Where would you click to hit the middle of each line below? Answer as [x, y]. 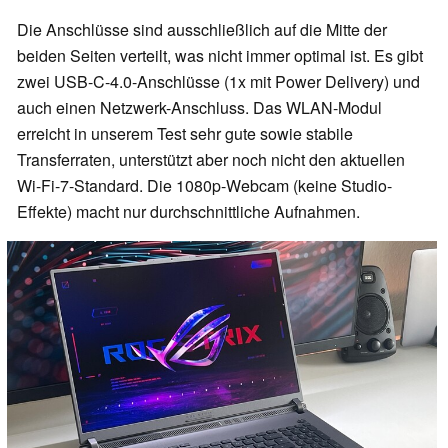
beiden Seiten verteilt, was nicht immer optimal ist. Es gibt [220, 55]
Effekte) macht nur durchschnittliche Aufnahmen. [188, 211]
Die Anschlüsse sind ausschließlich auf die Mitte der [202, 29]
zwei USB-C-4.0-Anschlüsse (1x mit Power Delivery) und [218, 81]
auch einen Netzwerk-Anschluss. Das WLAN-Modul [199, 107]
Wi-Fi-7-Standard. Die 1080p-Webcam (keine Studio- [204, 185]
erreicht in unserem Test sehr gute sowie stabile [185, 133]
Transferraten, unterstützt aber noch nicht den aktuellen [211, 159]
